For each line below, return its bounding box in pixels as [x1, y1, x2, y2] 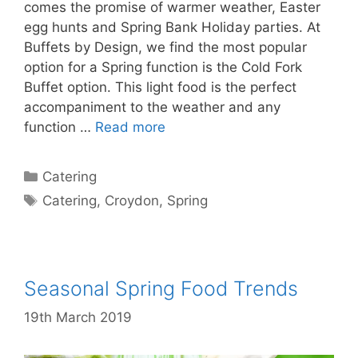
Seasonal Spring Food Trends [24, 276, 298, 300]
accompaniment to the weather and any [24, 99, 280, 115]
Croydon [105, 193, 160, 209]
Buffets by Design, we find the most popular [24, 39, 307, 55]
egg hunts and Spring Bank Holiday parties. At [24, 19, 320, 35]
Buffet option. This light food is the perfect [24, 79, 296, 95]
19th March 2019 [24, 308, 132, 325]
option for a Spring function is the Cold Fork [24, 59, 302, 75]
